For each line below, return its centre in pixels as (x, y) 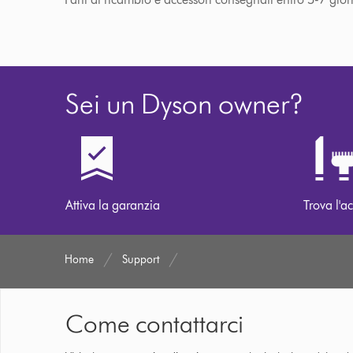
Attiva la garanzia (113, 205)
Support (141, 260)
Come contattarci (154, 323)
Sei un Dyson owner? (184, 103)
